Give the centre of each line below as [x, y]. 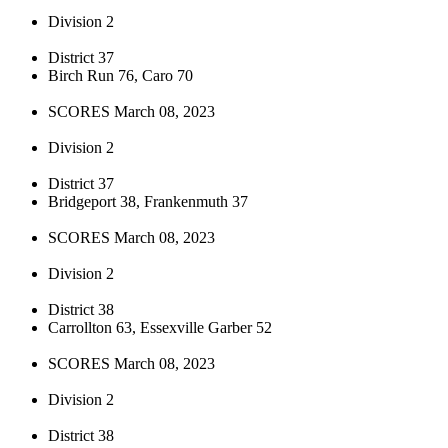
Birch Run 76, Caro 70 [120, 75]
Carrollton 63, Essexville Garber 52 [160, 327]
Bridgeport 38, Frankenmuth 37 [148, 201]
